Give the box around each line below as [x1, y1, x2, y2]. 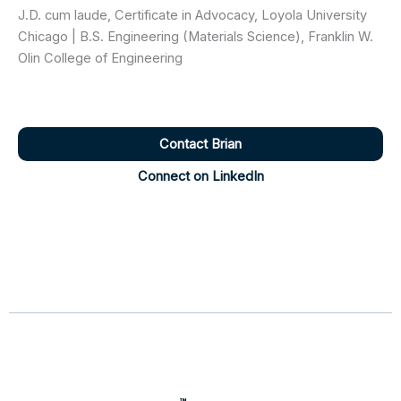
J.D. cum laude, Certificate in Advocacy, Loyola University [18, 6, 367, 23]
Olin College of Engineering [18, 49, 183, 66]
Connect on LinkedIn [137, 167, 264, 184]
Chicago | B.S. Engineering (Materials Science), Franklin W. [18, 28, 373, 45]
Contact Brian [159, 135, 242, 152]
